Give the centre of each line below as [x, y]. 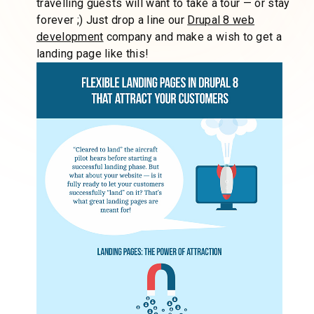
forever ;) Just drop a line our [112, 20]
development [70, 37]
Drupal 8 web [221, 20]
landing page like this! [93, 54]
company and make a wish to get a [193, 37]
